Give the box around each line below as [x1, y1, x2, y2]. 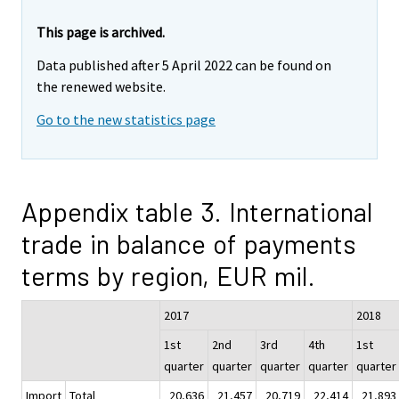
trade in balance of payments [21, 226, 356, 259]
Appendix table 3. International [21, 194, 373, 227]
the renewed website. [37, 77, 166, 96]
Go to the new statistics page [37, 110, 216, 128]
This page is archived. [37, 23, 165, 42]
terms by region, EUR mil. [21, 258, 315, 291]
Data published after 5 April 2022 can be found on [37, 56, 331, 75]
